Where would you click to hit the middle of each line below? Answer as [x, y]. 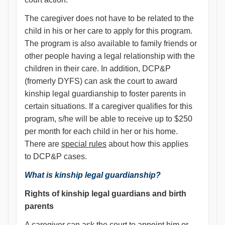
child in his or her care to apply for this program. [108, 31]
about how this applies [147, 144]
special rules [84, 144]
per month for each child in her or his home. [101, 131]
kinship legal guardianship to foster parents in [105, 94]
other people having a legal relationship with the [110, 56]
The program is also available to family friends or [111, 43]
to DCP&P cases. [56, 156]
